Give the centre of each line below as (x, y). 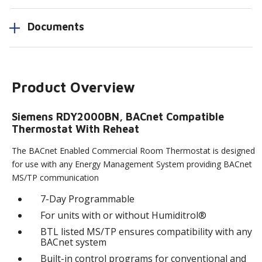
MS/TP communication (56, 177)
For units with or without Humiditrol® (124, 215)
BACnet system (74, 242)
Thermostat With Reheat (76, 129)
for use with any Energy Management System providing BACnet (132, 164)
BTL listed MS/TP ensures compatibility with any (146, 231)
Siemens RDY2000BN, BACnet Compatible (118, 116)
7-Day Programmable (88, 199)
